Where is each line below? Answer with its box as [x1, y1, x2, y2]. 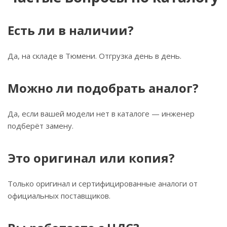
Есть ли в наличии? [8, 22, 134, 39]
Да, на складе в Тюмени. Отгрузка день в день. [8, 51, 181, 61]
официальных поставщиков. [8, 191, 110, 201]
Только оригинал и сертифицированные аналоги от [8, 178, 198, 188]
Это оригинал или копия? [8, 149, 175, 166]
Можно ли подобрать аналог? [8, 80, 199, 96]
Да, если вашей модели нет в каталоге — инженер [8, 108, 195, 119]
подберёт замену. [8, 121, 73, 131]
